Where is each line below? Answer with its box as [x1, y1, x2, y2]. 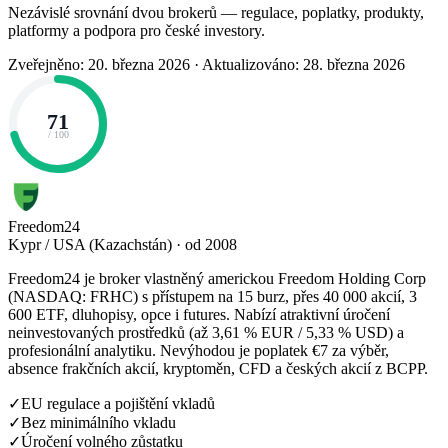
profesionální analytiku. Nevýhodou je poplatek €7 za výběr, [8, 341, 389, 359]
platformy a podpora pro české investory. [8, 21, 265, 39]
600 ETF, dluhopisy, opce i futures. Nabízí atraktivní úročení [8, 305, 390, 323]
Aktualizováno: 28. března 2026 [202, 55, 405, 73]
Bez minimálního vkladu [21, 413, 176, 431]
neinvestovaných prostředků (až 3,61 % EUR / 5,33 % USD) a [8, 323, 404, 341]
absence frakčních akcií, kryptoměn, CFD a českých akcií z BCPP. [8, 359, 428, 377]
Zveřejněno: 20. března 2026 [8, 55, 190, 73]
